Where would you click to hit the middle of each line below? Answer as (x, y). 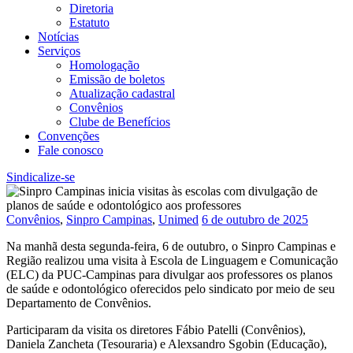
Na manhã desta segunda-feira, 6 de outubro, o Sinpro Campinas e (171, 246)
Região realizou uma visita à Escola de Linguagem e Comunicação (172, 260)
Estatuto (89, 22)
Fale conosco (71, 150)
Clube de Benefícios (120, 121)
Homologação (104, 65)
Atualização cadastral (122, 93)
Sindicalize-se (41, 176)
